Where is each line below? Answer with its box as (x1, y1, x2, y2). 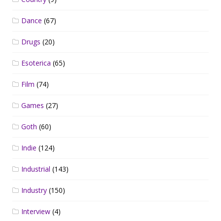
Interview (21, 207, 50, 216)
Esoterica (21, 58, 51, 68)
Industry (21, 185, 47, 195)
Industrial (21, 164, 50, 174)
